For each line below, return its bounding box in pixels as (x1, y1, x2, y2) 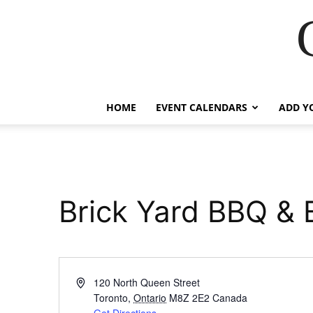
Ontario (133, 291, 167, 305)
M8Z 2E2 (169, 291, 210, 305)
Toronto (94, 291, 129, 305)
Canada (212, 291, 248, 305)
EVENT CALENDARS (156, 101, 247, 114)
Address (75, 275, 112, 289)
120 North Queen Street (94, 275, 201, 289)
